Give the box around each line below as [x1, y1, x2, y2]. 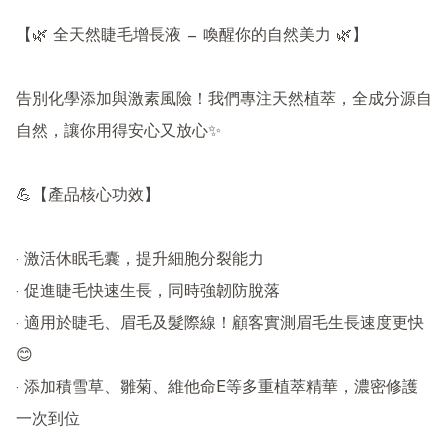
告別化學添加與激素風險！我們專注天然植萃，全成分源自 [16, 91, 432, 108]
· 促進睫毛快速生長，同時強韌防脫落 [16, 283, 280, 300]
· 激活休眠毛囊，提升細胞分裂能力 [16, 251, 264, 268]
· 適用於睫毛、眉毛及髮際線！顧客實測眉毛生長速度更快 [16, 315, 424, 332]
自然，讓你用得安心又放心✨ [16, 123, 221, 140]
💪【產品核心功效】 [16, 187, 160, 204]
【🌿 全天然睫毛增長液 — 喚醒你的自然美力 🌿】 [16, 27, 368, 44]
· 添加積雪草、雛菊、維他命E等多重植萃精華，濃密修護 [16, 379, 418, 396]
